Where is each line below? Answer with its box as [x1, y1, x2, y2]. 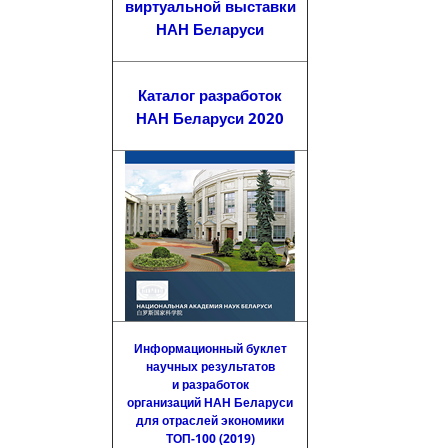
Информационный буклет [133, 340, 287, 357]
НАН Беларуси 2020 [136, 108, 285, 128]
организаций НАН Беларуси [127, 394, 294, 411]
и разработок [171, 376, 249, 393]
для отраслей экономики [136, 412, 285, 429]
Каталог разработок [138, 85, 283, 105]
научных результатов [145, 358, 275, 375]
